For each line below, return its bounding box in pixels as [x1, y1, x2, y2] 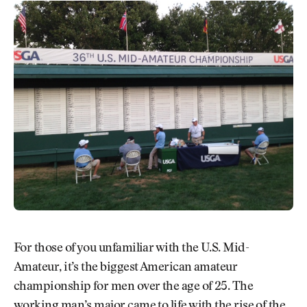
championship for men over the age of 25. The [14, 281, 254, 294]
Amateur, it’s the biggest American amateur [14, 262, 238, 275]
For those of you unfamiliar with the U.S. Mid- [14, 243, 249, 256]
